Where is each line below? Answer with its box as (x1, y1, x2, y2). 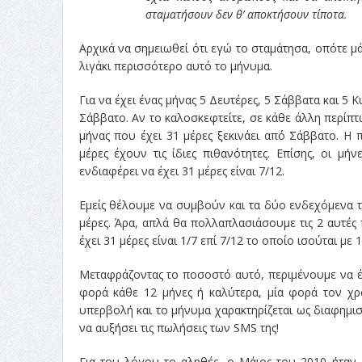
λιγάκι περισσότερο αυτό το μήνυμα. (78, 57, 272, 74)
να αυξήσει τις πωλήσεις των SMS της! (78, 319, 279, 335)
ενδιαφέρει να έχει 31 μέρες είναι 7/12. (78, 162, 284, 179)
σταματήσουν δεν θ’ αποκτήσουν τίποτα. (145, 6, 347, 22)
